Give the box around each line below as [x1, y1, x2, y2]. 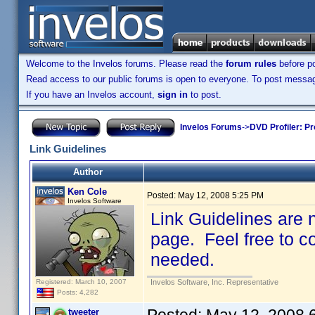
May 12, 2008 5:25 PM [178, 191, 264, 200]
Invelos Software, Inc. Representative [150, 278, 278, 286]
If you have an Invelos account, [26, 89, 157, 100]
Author [73, 167, 103, 177]
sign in [157, 89, 188, 100]
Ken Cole [67, 186, 107, 197]
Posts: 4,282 [55, 288, 98, 297]
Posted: [147, 191, 178, 200]
